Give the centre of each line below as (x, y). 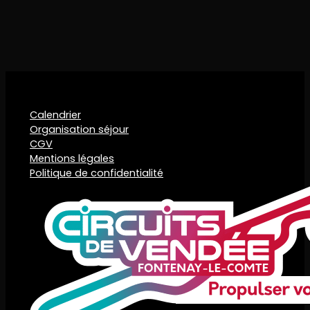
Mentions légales (72, 159)
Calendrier (55, 115)
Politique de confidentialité (97, 173)
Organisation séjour (79, 130)
